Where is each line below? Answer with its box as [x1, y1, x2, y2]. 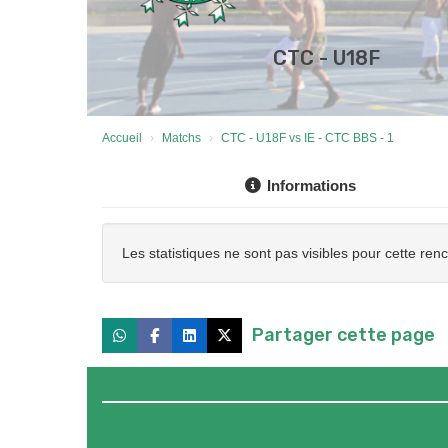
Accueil [102, 131, 142, 146]
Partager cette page [252, 324, 435, 347]
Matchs [162, 131, 201, 146]
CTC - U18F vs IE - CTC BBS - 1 [221, 131, 394, 146]
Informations [266, 177, 356, 195]
